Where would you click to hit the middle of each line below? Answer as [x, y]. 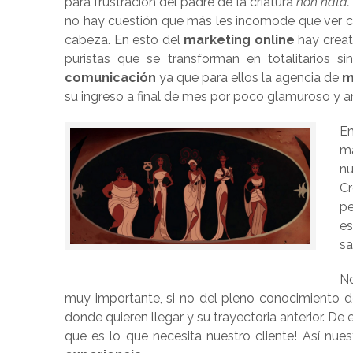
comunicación [110, 78]
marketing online [237, 40]
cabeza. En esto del [123, 40]
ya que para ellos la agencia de [249, 78]
